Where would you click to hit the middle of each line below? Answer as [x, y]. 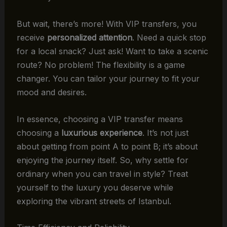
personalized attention [89, 37]
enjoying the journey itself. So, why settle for [102, 160]
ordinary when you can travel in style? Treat [102, 174]
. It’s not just [165, 133]
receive [32, 37]
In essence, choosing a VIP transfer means [100, 119]
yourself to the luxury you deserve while [95, 187]
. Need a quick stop [169, 37]
